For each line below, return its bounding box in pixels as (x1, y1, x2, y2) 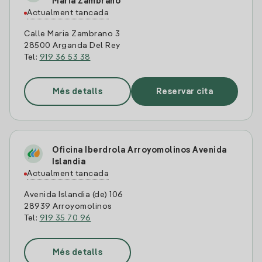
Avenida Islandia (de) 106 (24, 191, 123, 199)
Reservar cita (156, 87, 213, 96)
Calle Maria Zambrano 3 (24, 30, 120, 38)
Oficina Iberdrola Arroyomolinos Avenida (52, 146, 227, 154)
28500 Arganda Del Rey (24, 42, 120, 50)
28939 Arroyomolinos (24, 202, 112, 211)
